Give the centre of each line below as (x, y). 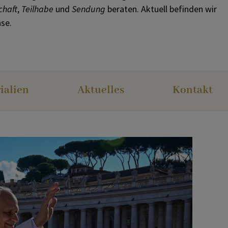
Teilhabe (37, 9)
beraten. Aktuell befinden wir (161, 9)
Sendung (88, 9)
